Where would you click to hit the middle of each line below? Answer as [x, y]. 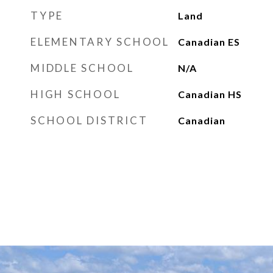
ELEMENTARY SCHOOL [100, 42]
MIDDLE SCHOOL [82, 68]
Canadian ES [209, 42]
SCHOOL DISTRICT [89, 120]
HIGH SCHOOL [76, 94]
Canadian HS [210, 94]
